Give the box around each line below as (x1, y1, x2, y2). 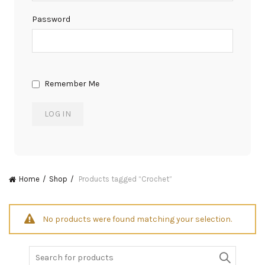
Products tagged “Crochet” (77, 174, 172, 183)
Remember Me (43, 79, 99, 89)
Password (32, 14, 70, 24)
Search (28, 246, 56, 257)
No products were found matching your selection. (43, 214, 232, 224)
